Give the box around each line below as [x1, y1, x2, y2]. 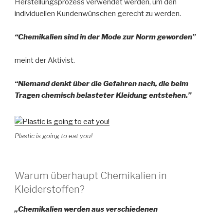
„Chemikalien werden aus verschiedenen [15, 204, 158, 214]
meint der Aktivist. [15, 56, 75, 65]
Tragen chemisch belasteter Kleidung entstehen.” [15, 91, 191, 100]
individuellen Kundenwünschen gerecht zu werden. [15, 9, 181, 18]
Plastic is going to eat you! [15, 131, 92, 140]
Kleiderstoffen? [15, 183, 85, 195]
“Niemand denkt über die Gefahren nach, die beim [15, 79, 188, 89]
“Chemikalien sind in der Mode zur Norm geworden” [15, 33, 196, 42]
